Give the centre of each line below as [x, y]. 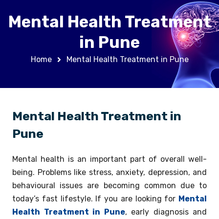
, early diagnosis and [166, 212]
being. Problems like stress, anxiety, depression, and [109, 172]
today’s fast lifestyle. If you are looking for [95, 199]
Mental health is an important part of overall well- [109, 159]
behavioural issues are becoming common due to [109, 186]
